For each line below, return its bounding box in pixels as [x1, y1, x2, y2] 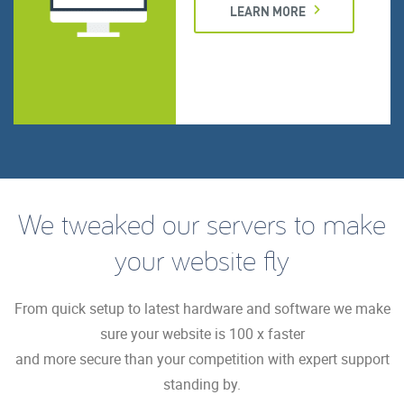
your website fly [115, 241, 289, 278]
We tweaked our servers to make [18, 205, 386, 242]
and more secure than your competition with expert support [14, 348, 390, 369]
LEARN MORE [230, 2, 306, 19]
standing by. [163, 373, 241, 394]
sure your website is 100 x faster [99, 323, 305, 344]
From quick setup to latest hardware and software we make [14, 298, 390, 318]
